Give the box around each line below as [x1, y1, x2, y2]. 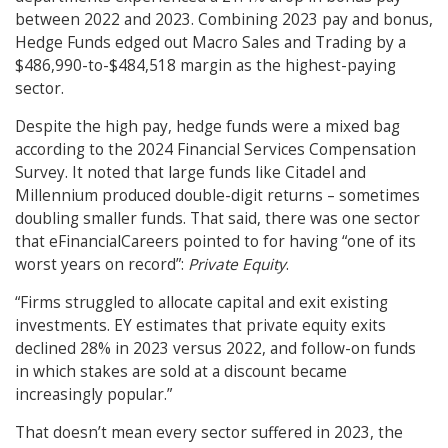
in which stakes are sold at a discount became [15, 361, 347, 383]
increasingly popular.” [15, 384, 172, 406]
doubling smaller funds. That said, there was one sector [15, 208, 420, 230]
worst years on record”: [15, 254, 188, 276]
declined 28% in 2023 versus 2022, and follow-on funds [15, 338, 416, 360]
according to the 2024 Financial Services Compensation [15, 139, 416, 161]
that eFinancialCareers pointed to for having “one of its [15, 231, 416, 253]
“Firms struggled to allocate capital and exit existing [15, 292, 388, 314]
